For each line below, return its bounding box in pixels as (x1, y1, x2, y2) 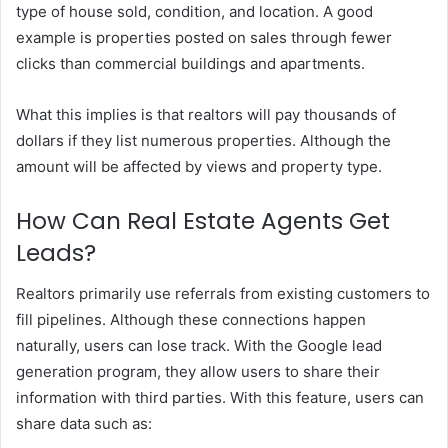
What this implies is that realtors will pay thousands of (16, 105, 396, 125)
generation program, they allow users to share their (16, 361, 380, 381)
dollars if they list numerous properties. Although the (16, 131, 391, 151)
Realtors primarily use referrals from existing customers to (16, 283, 430, 303)
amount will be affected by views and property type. (16, 157, 382, 177)
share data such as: (16, 413, 152, 433)
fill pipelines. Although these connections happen (16, 309, 366, 329)
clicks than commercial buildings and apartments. (16, 54, 369, 74)
